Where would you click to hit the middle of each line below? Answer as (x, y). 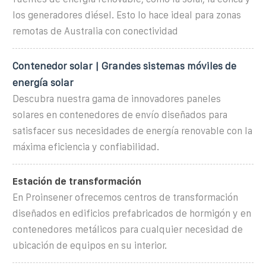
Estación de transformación (77, 181)
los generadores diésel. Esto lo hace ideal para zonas (127, 15)
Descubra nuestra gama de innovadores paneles (117, 99)
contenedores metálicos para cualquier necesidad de (128, 229)
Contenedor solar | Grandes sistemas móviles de (124, 66)
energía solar (43, 82)
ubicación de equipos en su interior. (90, 245)
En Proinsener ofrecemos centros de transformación (125, 197)
